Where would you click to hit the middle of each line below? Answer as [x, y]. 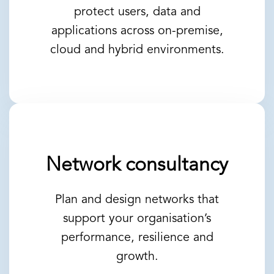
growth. [137, 257]
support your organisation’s [137, 219]
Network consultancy [137, 166]
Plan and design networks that [137, 200]
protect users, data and [137, 13]
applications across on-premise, [137, 31]
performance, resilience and [137, 238]
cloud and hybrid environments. [137, 50]
